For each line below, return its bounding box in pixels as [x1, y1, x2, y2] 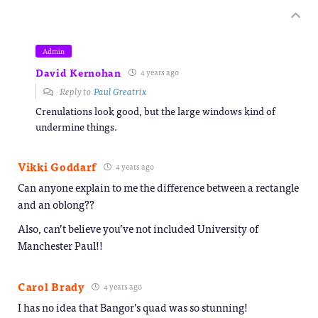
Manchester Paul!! [18, 236, 103, 254]
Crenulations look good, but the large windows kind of [35, 102, 275, 119]
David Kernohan [35, 64, 121, 80]
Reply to [58, 83, 94, 99]
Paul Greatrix [94, 83, 146, 99]
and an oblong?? [18, 194, 94, 213]
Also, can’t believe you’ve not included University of [18, 219, 258, 237]
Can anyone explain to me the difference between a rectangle [18, 177, 299, 196]
